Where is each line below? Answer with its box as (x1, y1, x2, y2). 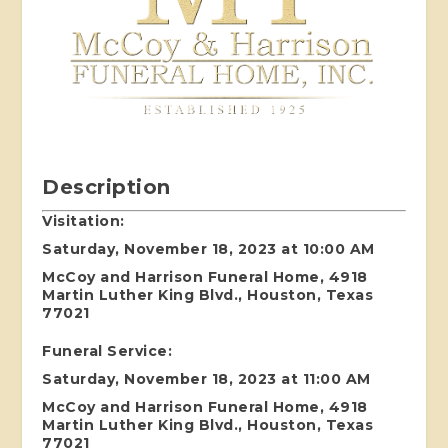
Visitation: (42, 211, 125, 230)
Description (42, 174, 171, 199)
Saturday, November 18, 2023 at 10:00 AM (42, 239, 375, 258)
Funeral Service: (42, 341, 173, 360)
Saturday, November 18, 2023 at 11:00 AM (42, 369, 371, 388)
